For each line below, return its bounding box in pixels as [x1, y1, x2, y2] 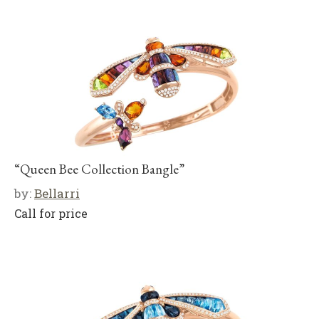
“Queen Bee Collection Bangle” [14, 159, 184, 178]
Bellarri [34, 184, 80, 202]
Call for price [14, 205, 88, 221]
